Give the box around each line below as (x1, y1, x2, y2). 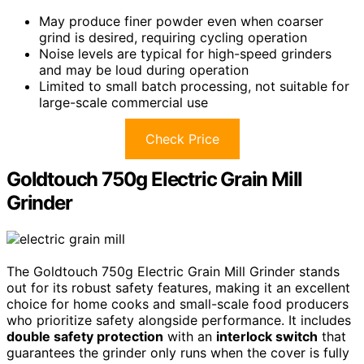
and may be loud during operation (39, 61, 249, 78)
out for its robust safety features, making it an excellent (6, 279, 350, 296)
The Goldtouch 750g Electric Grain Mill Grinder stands (6, 262, 340, 279)
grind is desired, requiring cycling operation (39, 28, 307, 45)
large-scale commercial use (39, 93, 208, 110)
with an (163, 327, 216, 344)
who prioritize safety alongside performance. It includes (6, 311, 351, 328)
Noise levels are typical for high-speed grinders (39, 45, 331, 62)
